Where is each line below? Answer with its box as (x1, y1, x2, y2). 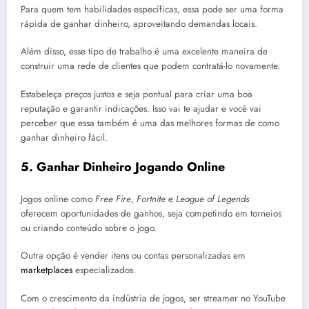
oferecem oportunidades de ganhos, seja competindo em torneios (21, 207, 281, 221)
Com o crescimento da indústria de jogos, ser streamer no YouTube (21, 291, 286, 305)
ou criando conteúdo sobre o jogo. (21, 221, 157, 235)
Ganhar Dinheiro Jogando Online (37, 157, 225, 176)
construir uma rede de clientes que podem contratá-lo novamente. (21, 59, 280, 73)
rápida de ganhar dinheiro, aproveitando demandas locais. (21, 17, 257, 31)
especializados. (72, 263, 136, 277)
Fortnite (137, 192, 166, 206)
